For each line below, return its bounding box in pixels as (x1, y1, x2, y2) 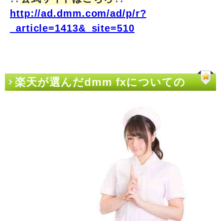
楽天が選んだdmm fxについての (15, 75, 186, 88)
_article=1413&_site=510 (10, 23, 135, 34)
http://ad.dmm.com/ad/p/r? (10, 8, 147, 19)
